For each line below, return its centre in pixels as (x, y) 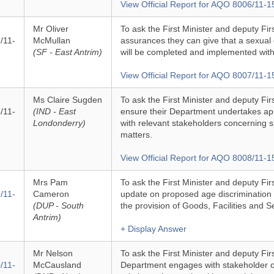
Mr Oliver (50, 29)
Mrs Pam (50, 182)
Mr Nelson (53, 253)
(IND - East (54, 111)
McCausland (57, 265)
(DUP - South (58, 206)
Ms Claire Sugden (67, 100)
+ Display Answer (153, 229)
